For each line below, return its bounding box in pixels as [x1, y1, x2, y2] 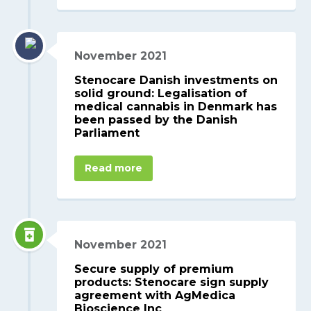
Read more [85, 162, 143, 175]
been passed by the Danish [74, 113, 238, 127]
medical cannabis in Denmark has [74, 100, 278, 114]
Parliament [74, 126, 140, 140]
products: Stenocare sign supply [74, 275, 269, 289]
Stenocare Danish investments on [74, 74, 278, 87]
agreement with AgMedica [74, 288, 236, 302]
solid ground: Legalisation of [74, 87, 248, 101]
